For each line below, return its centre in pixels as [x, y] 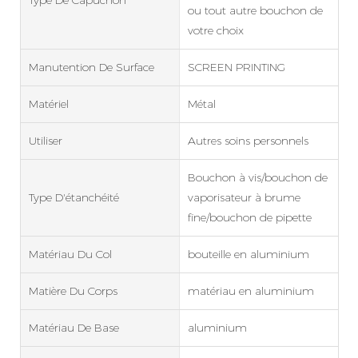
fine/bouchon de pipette [249, 217]
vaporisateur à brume [244, 197]
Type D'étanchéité [74, 197]
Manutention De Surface [91, 67]
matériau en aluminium [251, 290]
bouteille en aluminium [248, 254]
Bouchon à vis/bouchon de [257, 177]
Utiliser [46, 140]
